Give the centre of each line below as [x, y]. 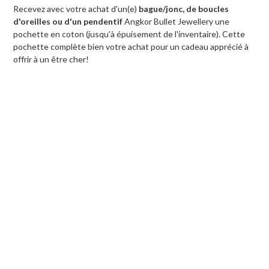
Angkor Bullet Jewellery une [176, 21]
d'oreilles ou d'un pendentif [68, 21]
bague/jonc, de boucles [184, 8]
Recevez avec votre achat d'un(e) [76, 8]
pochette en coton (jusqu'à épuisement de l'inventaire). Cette [129, 34]
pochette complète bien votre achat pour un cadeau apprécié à [131, 46]
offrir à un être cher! [51, 59]
